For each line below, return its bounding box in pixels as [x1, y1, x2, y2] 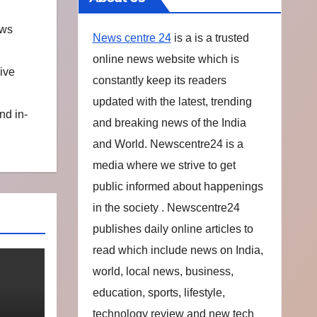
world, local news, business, [92, 265, 234, 277]
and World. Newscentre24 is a [92, 138, 243, 150]
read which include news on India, [92, 244, 263, 256]
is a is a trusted [171, 32, 249, 44]
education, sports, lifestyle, [92, 287, 225, 299]
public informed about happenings [92, 180, 263, 192]
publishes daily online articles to [92, 223, 253, 235]
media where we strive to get [92, 159, 236, 171]
